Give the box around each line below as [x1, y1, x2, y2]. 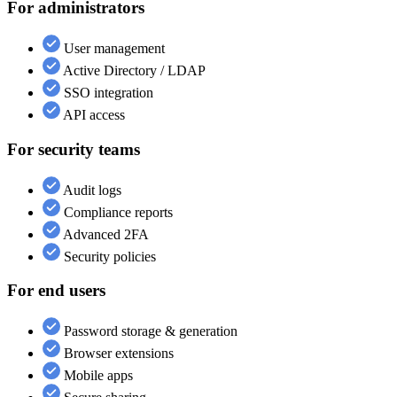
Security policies [60, 248, 156, 264]
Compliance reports [60, 204, 173, 220]
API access [60, 107, 125, 123]
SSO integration [60, 85, 153, 101]
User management [60, 41, 165, 57]
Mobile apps [60, 367, 133, 383]
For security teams [7, 139, 140, 159]
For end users [7, 281, 105, 300]
